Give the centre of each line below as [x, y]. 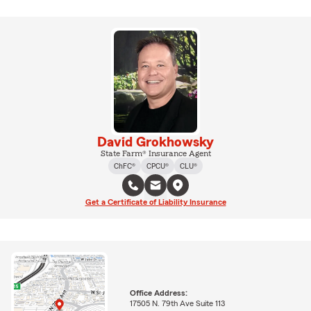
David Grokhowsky [155, 142]
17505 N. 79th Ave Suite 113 [177, 303]
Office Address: [158, 293]
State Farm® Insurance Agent [155, 153]
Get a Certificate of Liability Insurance [155, 202]
